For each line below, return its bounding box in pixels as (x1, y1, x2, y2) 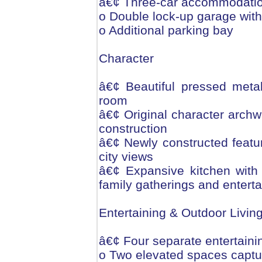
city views (99, 150, 153, 164)
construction (99, 122, 167, 136)
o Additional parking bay (99, 23, 233, 37)
